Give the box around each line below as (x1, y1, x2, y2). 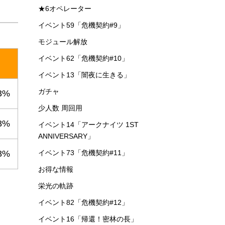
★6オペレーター (38, 5, 91, 13)
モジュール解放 (38, 38, 87, 46)
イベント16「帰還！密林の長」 (38, 215, 138, 223)
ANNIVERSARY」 (38, 132, 94, 140)
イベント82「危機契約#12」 (38, 198, 129, 206)
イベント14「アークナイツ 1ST (38, 121, 139, 129)
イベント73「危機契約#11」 (38, 149, 129, 157)
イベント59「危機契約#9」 (38, 21, 125, 29)
